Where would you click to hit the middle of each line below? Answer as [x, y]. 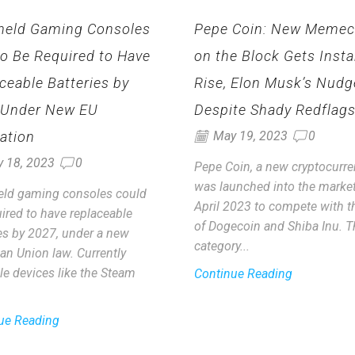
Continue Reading [243, 274]
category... [222, 246]
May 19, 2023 [249, 136]
